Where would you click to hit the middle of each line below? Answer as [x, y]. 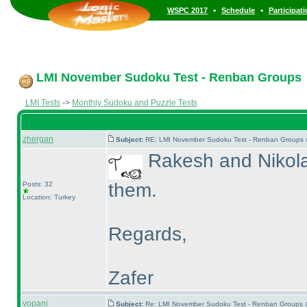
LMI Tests [42, 103]
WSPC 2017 [187, 10]
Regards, [147, 234]
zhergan [38, 139]
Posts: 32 [37, 184]
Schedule [238, 10]
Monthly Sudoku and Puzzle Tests [134, 103]
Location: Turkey [49, 197]
